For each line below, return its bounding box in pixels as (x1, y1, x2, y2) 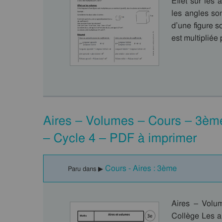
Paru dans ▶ (68, 165, 105, 173)
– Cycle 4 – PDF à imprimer (43, 130, 197, 146)
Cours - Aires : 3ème (105, 163, 177, 173)
